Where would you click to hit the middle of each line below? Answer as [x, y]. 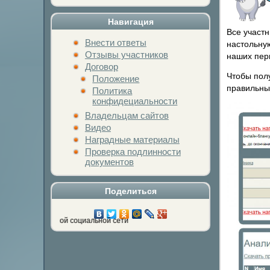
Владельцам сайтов [127, 116]
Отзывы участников [126, 55]
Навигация [130, 22]
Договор [101, 67]
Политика [112, 91]
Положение [116, 79]
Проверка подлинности [133, 152]
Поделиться [130, 191]
